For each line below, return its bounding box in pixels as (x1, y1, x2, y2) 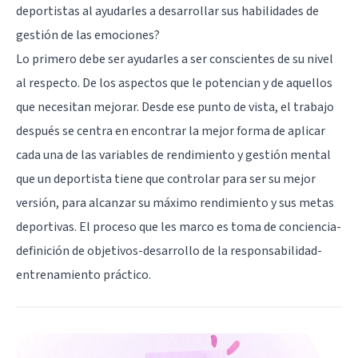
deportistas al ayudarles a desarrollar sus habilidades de (16, 2, 319, 20)
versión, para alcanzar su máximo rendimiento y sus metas (16, 193, 334, 212)
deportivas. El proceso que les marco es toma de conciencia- (16, 217, 341, 236)
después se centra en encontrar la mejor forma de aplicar (16, 121, 325, 140)
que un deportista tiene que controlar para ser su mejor (16, 169, 316, 188)
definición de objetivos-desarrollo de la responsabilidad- (16, 241, 322, 260)
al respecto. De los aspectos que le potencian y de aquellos (16, 74, 332, 92)
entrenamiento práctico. (16, 265, 151, 284)
